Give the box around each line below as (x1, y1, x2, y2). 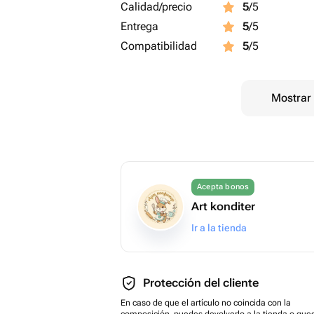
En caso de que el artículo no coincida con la (121, 298, 291, 308)
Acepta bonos (197, 182, 250, 191)
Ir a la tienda (191, 222, 247, 233)
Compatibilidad (121, 39, 197, 53)
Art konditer (191, 200, 255, 213)
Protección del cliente (143, 276, 259, 289)
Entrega (121, 20, 158, 33)
